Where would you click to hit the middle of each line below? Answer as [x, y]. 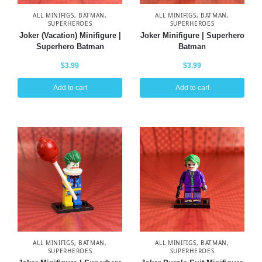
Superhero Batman [70, 46]
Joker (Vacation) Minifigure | [70, 35]
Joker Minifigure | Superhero [192, 35]
